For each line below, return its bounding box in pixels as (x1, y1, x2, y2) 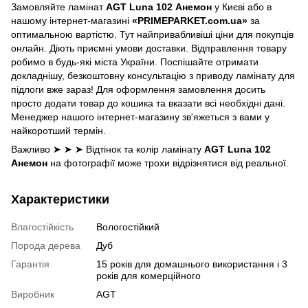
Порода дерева (11, 240, 80, 252)
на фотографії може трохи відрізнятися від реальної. (47, 157, 289, 169)
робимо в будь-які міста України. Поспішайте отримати (11, 56, 258, 68)
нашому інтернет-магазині (11, 15, 132, 27)
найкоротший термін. (11, 125, 106, 137)
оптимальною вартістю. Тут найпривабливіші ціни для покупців (11, 29, 294, 41)
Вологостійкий (96, 221, 159, 233)
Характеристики (11, 192, 109, 207)
